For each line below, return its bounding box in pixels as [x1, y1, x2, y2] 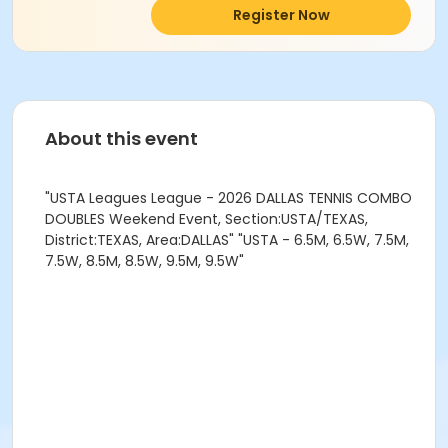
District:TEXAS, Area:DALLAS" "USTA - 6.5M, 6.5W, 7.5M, [45, 230, 409, 250]
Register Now [232, 5, 330, 25]
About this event [45, 126, 198, 151]
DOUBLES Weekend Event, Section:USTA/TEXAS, [45, 209, 368, 229]
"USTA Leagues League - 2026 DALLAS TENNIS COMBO [45, 188, 412, 208]
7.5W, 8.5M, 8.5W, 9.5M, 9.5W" [45, 251, 244, 271]
